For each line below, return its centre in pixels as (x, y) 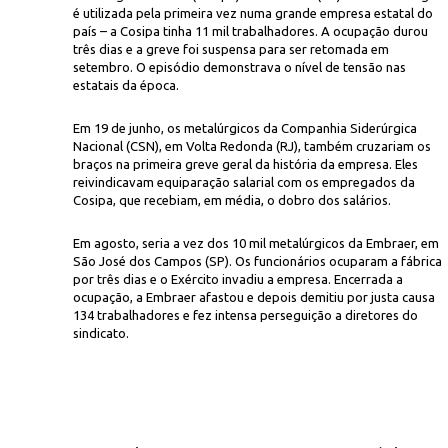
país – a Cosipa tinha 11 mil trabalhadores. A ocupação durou (250, 31)
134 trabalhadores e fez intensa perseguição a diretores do (245, 315)
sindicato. (102, 333)
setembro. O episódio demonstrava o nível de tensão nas (239, 67)
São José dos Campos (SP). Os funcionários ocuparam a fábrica (257, 261)
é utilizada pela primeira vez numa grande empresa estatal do (253, 13)
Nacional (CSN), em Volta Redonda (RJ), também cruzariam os (252, 146)
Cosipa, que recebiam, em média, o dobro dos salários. (232, 200)
